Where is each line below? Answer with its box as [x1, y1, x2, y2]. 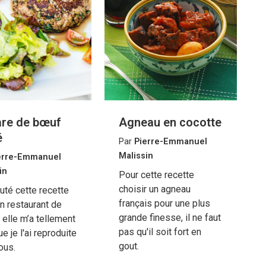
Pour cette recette [118, 169, 194, 180]
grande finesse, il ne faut [118, 211, 221, 223]
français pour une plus [118, 197, 210, 209]
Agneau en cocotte [118, 115, 221, 129]
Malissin [118, 150, 153, 161]
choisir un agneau [118, 183, 191, 195]
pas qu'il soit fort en [118, 226, 201, 237]
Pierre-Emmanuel [134, 136, 207, 147]
